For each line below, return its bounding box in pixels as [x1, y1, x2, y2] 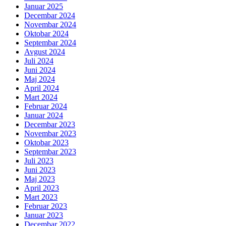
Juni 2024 [24, 66, 55, 75]
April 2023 [24, 184, 59, 193]
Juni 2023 [24, 165, 55, 175]
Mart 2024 [24, 93, 58, 102]
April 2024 [24, 84, 59, 93]
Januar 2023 [24, 211, 63, 220]
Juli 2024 [24, 56, 53, 66]
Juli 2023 [24, 156, 53, 165]
